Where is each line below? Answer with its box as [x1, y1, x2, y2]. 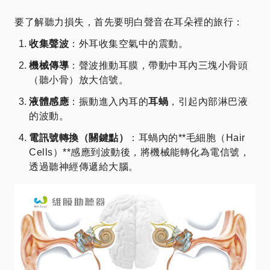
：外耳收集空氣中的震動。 [69, 39, 188, 49]
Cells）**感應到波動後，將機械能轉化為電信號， [29, 147, 250, 158]
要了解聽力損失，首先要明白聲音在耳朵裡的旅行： [14, 17, 243, 28]
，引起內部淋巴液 [168, 96, 248, 107]
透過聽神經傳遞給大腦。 [29, 162, 139, 172]
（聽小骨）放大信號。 [29, 75, 128, 86]
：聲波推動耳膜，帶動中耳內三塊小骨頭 [69, 60, 248, 71]
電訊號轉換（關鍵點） [29, 133, 128, 143]
